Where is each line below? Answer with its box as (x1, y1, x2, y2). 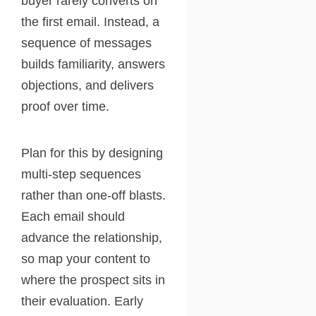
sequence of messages (21, 36, 152, 51)
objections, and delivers (21, 78, 154, 93)
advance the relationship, (21, 231, 162, 245)
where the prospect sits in (21, 273, 165, 288)
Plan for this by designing (21, 146, 163, 161)
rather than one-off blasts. (21, 188, 166, 203)
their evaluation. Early (21, 294, 143, 309)
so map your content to (21, 252, 150, 267)
